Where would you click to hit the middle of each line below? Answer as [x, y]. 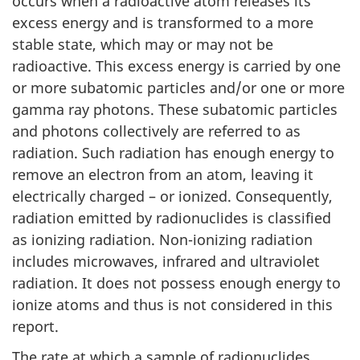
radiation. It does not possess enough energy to [176, 282]
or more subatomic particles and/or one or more [178, 87]
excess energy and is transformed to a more [163, 22]
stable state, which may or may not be [143, 44]
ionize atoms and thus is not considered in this [172, 304]
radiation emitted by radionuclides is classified [172, 217]
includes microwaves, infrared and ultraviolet [166, 261]
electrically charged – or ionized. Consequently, [172, 196]
